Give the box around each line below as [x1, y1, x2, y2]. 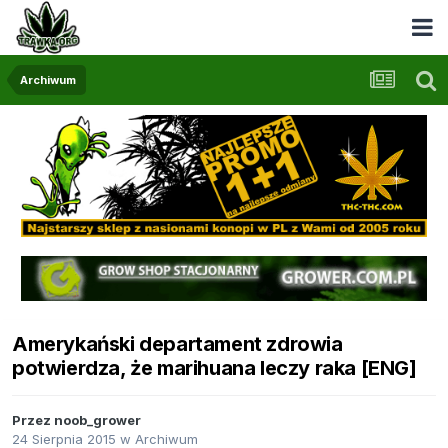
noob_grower [54, 412, 141, 429]
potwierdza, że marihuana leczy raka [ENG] [12, 356, 417, 381]
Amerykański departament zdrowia [12, 332, 343, 357]
